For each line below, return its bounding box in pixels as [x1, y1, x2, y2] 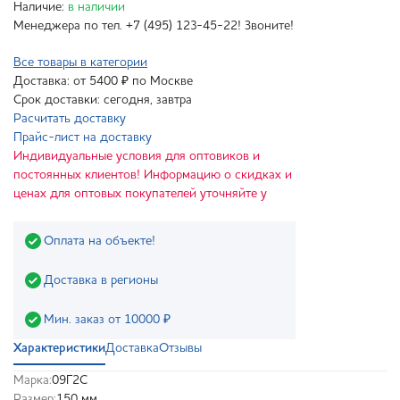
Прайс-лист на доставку [13, 131, 152, 145]
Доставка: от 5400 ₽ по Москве [13, 75, 193, 88]
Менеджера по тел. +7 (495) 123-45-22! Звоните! [13, 20, 294, 33]
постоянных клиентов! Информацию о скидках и [13, 169, 292, 182]
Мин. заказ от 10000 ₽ [44, 312, 171, 326]
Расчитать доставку [13, 112, 126, 126]
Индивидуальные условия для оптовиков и [13, 150, 260, 163]
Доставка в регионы [44, 273, 158, 287]
